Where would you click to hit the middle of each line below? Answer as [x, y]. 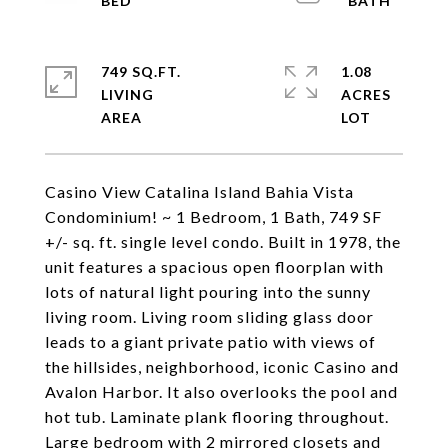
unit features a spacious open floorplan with [214, 266]
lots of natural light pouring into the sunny [208, 291]
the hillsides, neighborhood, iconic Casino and [222, 366]
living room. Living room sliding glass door [209, 316]
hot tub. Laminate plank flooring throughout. [217, 416]
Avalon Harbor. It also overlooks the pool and [221, 391]
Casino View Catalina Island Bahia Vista [199, 191]
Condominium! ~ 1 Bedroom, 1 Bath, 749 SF [213, 216]
